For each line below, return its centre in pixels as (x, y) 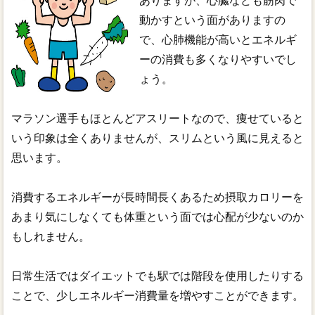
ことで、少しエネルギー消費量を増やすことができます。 (157, 295)
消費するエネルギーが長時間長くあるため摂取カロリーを (157, 197)
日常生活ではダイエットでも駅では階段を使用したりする (157, 276)
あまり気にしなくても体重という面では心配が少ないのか (157, 217)
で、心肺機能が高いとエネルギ (218, 39)
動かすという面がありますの (213, 20)
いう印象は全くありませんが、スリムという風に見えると (157, 138)
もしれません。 (50, 236)
